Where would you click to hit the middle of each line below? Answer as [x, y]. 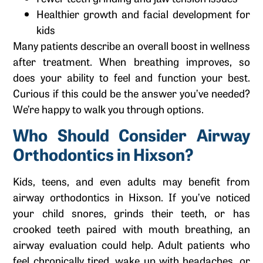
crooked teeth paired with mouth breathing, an [131, 229]
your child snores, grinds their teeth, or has [131, 213]
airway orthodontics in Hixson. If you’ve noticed [131, 197]
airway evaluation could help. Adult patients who [131, 245]
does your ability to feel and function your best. [131, 77]
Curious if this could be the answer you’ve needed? [131, 92]
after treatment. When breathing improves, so [131, 61]
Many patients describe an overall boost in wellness [131, 45]
